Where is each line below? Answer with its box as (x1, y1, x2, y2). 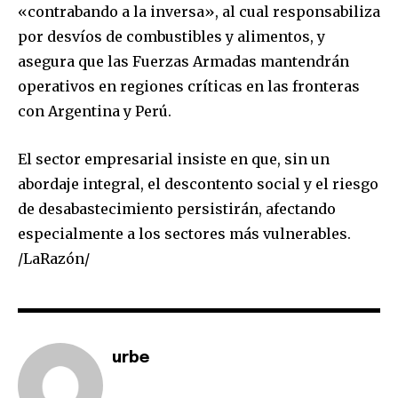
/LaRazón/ (18, 249, 90, 267)
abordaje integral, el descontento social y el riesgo (18, 174, 378, 193)
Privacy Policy (168, 136, 238, 151)
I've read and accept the (39, 136, 168, 151)
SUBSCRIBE (164, 89, 234, 104)
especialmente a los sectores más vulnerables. (18, 224, 351, 243)
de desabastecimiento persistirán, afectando (18, 199, 336, 218)
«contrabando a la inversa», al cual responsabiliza (18, 2, 380, 20)
